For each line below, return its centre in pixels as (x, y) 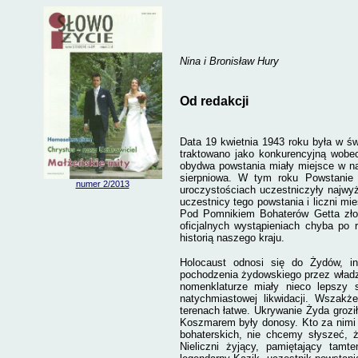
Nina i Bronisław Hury (229, 61)
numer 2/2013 (102, 184)
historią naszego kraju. (232, 238)
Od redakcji (214, 101)
